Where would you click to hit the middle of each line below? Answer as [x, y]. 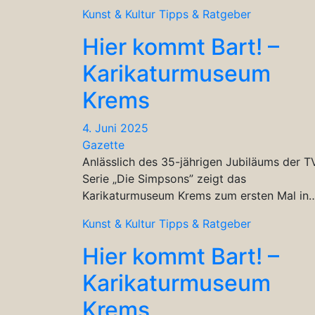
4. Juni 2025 [115, 128]
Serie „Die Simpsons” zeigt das [164, 178]
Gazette [103, 144]
